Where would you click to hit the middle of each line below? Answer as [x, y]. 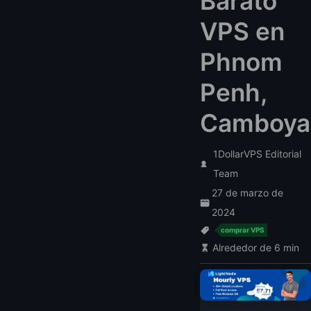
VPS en [242, 32]
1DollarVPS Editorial [257, 154]
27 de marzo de [247, 193]
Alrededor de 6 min [255, 247]
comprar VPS [242, 230]
